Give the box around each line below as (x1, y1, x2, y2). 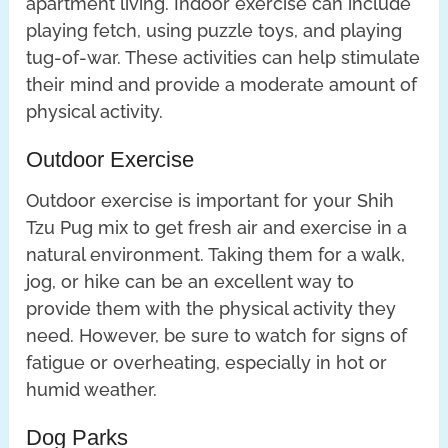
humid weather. (26, 378, 158, 400)
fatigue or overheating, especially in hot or (26, 351, 388, 373)
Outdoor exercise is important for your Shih (26, 189, 395, 211)
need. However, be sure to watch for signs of (26, 324, 408, 346)
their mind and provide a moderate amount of (26, 73, 418, 95)
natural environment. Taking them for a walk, (26, 243, 406, 265)
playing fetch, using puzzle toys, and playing (26, 19, 403, 41)
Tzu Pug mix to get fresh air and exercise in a (26, 216, 408, 238)
